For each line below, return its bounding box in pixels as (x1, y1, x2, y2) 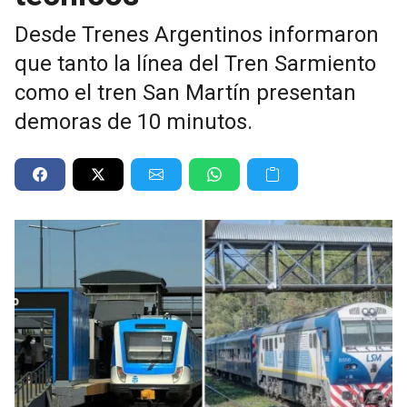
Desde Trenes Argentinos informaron (15, 21, 379, 47)
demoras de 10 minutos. (15, 108, 253, 134)
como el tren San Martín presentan (15, 79, 356, 105)
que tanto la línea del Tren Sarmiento (15, 50, 376, 76)
